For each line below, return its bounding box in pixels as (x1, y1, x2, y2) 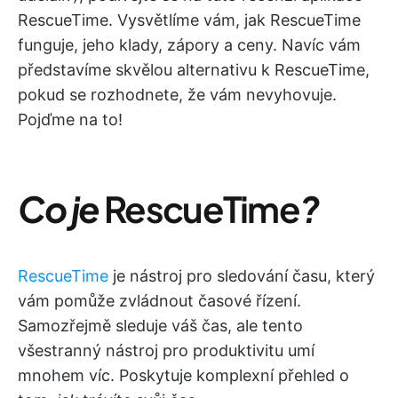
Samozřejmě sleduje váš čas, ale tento (18, 316, 303, 335)
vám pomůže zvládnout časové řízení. (18, 291, 301, 310)
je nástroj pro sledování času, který (108, 267, 375, 285)
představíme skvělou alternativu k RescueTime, (18, 60, 370, 79)
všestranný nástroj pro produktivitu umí (18, 341, 314, 360)
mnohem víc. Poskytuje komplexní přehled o (18, 366, 349, 385)
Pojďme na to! (18, 110, 123, 129)
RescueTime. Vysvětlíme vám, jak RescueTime (18, 11, 361, 29)
